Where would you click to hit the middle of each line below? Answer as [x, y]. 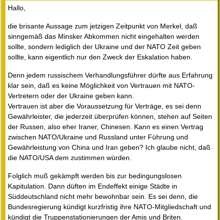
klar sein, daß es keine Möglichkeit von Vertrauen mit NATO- [101, 86]
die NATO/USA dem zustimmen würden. [70, 158]
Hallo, [17, 8]
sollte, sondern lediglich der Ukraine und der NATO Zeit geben [104, 47]
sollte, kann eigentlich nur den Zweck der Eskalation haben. [100, 57]
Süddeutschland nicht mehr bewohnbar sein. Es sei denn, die [103, 197]
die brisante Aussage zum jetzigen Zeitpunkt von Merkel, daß [103, 26]
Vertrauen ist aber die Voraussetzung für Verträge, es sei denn [105, 106]
